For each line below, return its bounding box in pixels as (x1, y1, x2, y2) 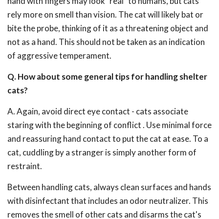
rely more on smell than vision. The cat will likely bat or (7, 9, 203, 20)
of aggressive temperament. (7, 50, 111, 61)
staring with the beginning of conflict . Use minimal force (7, 120, 212, 130)
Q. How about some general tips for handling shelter (7, 71, 207, 82)
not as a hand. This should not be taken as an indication (7, 37, 205, 47)
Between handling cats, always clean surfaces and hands (7, 182, 211, 192)
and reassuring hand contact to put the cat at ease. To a (7, 133, 208, 144)
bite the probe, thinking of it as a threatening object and (7, 23, 208, 33)
